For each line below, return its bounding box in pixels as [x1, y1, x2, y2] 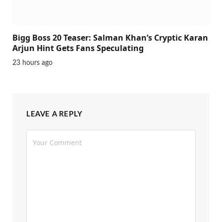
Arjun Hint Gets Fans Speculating [12, 43, 144, 54]
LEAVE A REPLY [26, 111, 83, 118]
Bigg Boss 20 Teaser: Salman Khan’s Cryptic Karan [12, 32, 208, 44]
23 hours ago [12, 59, 53, 67]
